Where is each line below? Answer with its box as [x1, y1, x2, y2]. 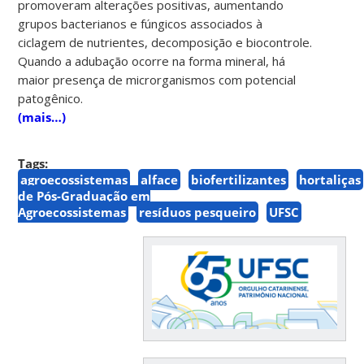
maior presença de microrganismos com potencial [18, 71, 297, 88]
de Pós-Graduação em [18, 187, 151, 204]
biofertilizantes [191, 171, 287, 188]
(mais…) [18, 108, 67, 125]
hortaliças [299, 171, 362, 188]
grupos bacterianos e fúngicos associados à [18, 15, 263, 32]
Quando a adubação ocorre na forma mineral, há [18, 52, 286, 69]
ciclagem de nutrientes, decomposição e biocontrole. [18, 33, 313, 50]
